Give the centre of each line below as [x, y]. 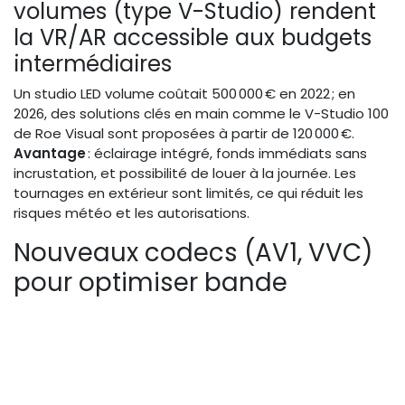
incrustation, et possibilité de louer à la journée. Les [185, 174]
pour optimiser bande [151, 283]
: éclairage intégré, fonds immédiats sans [226, 154]
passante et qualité [136, 313]
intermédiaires [93, 64]
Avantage [50, 154]
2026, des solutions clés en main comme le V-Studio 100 [201, 114]
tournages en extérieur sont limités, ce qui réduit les [188, 193]
